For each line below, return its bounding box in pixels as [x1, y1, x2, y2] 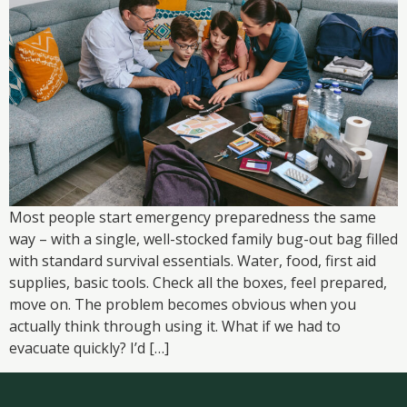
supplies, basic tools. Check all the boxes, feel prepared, [9, 273, 387, 293]
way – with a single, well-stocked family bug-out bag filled [9, 229, 398, 250]
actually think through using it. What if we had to [9, 316, 341, 337]
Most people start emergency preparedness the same [9, 207, 376, 228]
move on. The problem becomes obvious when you [9, 294, 356, 315]
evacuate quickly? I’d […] [9, 338, 169, 359]
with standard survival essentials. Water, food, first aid [9, 251, 376, 272]
